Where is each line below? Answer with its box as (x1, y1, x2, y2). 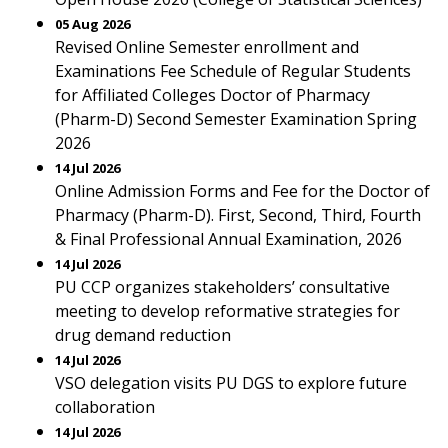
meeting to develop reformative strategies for (55, 300, 400, 322)
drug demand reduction (55, 324, 231, 346)
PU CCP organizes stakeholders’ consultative (55, 276, 390, 298)
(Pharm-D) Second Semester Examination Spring (55, 108, 417, 130)
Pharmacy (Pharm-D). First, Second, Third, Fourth (55, 204, 421, 226)
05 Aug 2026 (55, 15, 130, 33)
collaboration (55, 396, 155, 418)
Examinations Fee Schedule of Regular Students (55, 60, 411, 82)
